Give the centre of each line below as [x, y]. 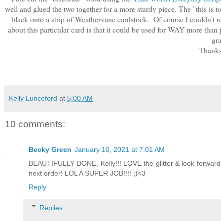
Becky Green [50, 150]
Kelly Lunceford [33, 98]
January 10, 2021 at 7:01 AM [120, 150]
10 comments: [35, 124]
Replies [51, 207]
